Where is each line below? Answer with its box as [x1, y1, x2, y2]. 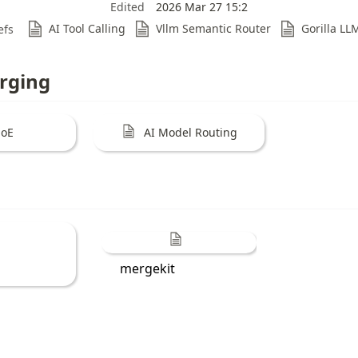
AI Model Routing [144, 125, 238, 141]
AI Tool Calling [49, 21, 125, 37]
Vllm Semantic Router [156, 21, 271, 37]
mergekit [120, 259, 176, 277]
